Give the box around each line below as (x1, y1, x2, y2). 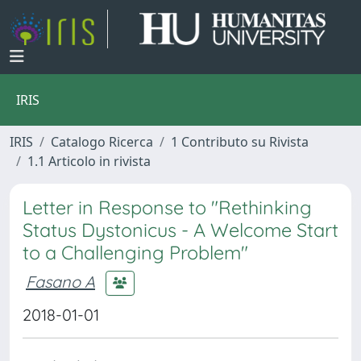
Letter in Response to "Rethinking (23, 196, 312, 219)
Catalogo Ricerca (51, 133, 153, 151)
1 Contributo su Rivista (171, 133, 309, 151)
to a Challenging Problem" (23, 241, 248, 264)
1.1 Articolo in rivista (27, 152, 151, 170)
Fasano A (26, 271, 95, 292)
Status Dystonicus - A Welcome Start (23, 218, 338, 242)
